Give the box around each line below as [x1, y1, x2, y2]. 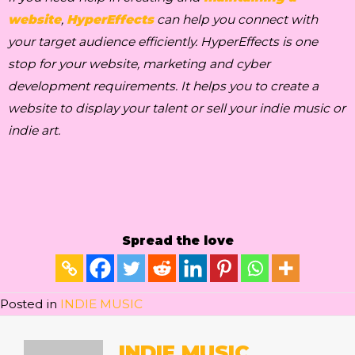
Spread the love [121, 232, 234, 248]
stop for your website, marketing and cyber [8, 56, 270, 72]
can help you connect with [154, 12, 318, 28]
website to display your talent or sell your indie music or [8, 101, 345, 116]
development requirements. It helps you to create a [8, 78, 319, 94]
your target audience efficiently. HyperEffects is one [8, 34, 318, 50]
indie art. [8, 123, 60, 139]
